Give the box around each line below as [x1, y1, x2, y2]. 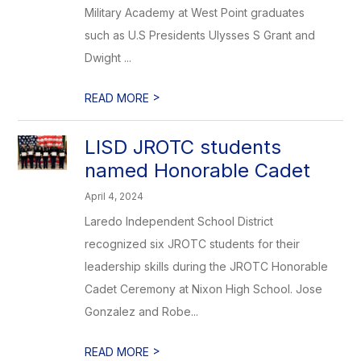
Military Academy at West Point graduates [85, 6, 305, 19]
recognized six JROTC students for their [85, 237, 301, 251]
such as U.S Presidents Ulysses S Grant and [85, 28, 316, 42]
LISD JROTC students [85, 135, 282, 159]
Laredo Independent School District [85, 214, 274, 228]
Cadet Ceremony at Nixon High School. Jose [85, 282, 323, 296]
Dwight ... [85, 51, 132, 64]
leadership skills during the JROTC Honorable [85, 259, 329, 273]
